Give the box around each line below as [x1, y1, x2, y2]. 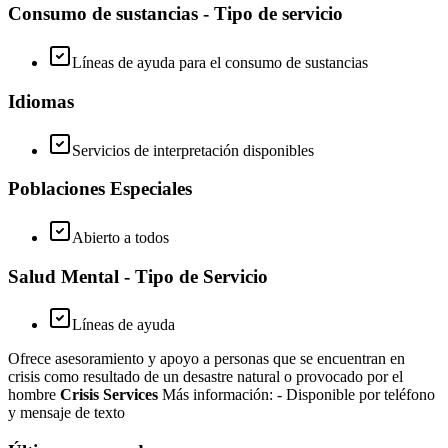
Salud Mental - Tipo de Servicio [8, 265, 268, 287]
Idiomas [8, 90, 74, 112]
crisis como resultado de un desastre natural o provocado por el [8, 368, 403, 386]
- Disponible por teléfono [277, 386, 435, 404]
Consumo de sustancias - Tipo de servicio [8, 3, 343, 25]
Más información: [158, 386, 277, 404]
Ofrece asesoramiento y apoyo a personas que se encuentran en [8, 350, 405, 368]
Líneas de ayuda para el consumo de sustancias [72, 54, 368, 72]
